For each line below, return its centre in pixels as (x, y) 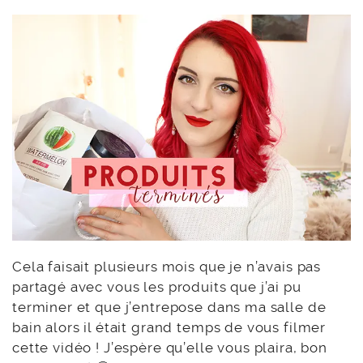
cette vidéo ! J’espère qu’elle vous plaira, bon (170, 348)
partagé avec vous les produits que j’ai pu (157, 287)
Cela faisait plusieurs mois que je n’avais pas (167, 267)
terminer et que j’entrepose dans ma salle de (169, 307)
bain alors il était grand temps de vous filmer (169, 328)
